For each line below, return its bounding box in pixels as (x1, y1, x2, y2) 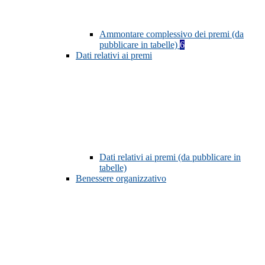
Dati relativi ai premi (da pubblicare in (99, 152, 241, 163)
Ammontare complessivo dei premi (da (99, 29, 244, 40)
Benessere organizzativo (76, 173, 166, 184)
